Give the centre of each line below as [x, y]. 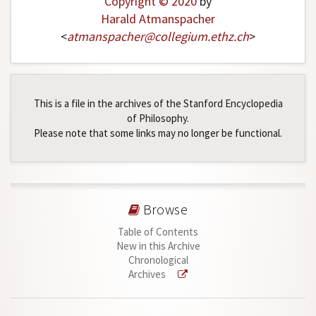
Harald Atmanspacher [158, 19]
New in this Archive [158, 246]
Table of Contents [158, 232]
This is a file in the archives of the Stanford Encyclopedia [158, 104]
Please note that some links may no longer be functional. [158, 133]
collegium [181, 37]
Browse [164, 210]
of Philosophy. [158, 119]
